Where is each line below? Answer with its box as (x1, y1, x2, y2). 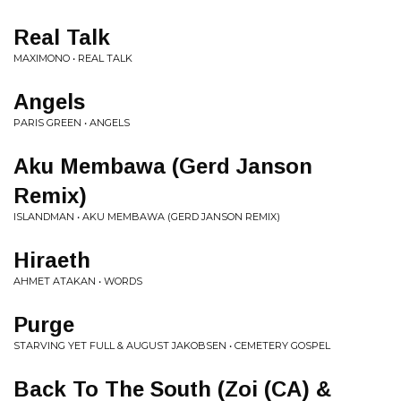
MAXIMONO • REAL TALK (13, 52, 132, 64)
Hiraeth (13, 248, 90, 272)
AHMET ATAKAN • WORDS (13, 275, 142, 287)
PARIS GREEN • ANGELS (13, 116, 130, 129)
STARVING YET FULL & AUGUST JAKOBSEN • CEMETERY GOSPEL (13, 339, 330, 352)
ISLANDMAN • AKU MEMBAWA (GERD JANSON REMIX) (13, 210, 280, 223)
